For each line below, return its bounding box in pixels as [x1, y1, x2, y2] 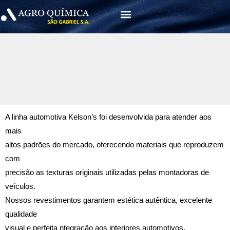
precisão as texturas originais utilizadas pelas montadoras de [5, 168, 209, 177]
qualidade [5, 209, 37, 218]
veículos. [5, 182, 35, 190]
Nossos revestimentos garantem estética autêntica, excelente [5, 196, 212, 204]
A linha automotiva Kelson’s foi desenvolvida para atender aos [5, 112, 212, 121]
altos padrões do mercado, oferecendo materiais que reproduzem [5, 140, 224, 149]
